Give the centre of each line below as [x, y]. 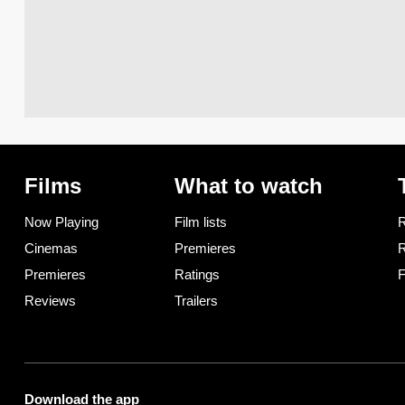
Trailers [196, 301]
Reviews [50, 301]
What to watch [248, 186]
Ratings [197, 275]
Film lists [200, 222]
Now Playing [61, 222]
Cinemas [51, 249]
